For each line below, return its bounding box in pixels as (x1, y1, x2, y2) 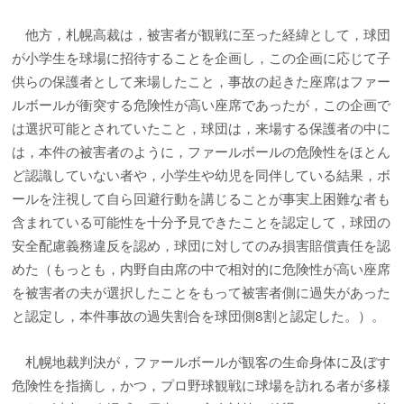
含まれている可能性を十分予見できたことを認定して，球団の (12, 213, 391, 232)
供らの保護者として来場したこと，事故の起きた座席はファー (12, 72, 391, 91)
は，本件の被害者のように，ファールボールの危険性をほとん (12, 142, 391, 161)
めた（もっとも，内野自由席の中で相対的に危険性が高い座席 (12, 260, 391, 279)
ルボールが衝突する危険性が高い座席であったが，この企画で (12, 96, 391, 115)
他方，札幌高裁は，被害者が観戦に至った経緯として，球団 (12, 25, 391, 44)
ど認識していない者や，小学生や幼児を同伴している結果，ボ (12, 166, 391, 185)
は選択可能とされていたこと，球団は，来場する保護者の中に (12, 119, 391, 138)
